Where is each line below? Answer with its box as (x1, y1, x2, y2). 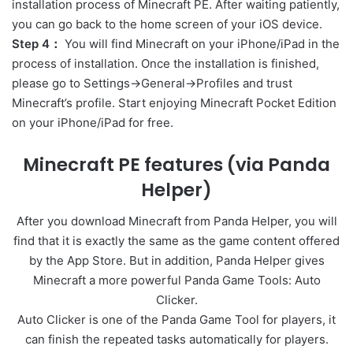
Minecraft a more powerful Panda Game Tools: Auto (32, 273, 321, 288)
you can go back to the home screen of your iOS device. (12, 16, 322, 32)
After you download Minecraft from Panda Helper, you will (16, 214, 337, 229)
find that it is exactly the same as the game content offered (13, 233, 340, 249)
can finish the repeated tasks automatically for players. (24, 332, 329, 347)
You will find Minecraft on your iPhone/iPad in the (61, 35, 340, 51)
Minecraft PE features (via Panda (23, 151, 330, 177)
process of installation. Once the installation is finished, (12, 55, 319, 71)
